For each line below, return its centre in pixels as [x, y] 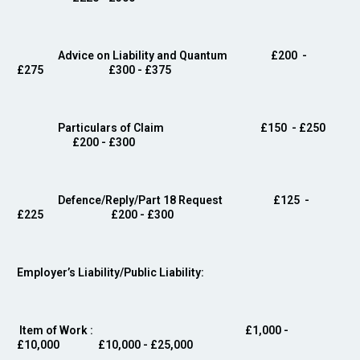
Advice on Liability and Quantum [141, 55]
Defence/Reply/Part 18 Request [141, 200]
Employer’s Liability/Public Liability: [110, 272]
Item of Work [53, 330]
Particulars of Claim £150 [154, 128]
